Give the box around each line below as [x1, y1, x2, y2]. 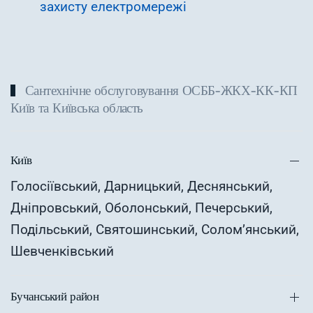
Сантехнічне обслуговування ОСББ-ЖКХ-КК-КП [21, 83, 298, 99]
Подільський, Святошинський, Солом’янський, [10, 222, 299, 238]
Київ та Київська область [10, 101, 143, 116]
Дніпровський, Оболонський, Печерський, [10, 201, 272, 217]
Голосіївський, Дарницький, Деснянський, [10, 179, 272, 195]
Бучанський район [10, 289, 99, 304]
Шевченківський [10, 244, 114, 260]
